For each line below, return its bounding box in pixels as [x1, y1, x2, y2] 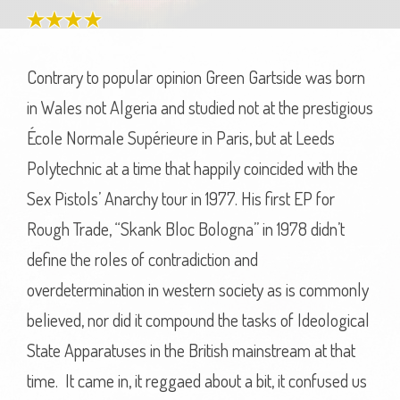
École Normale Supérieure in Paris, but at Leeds [27, 126, 335, 149]
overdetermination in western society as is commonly [27, 278, 369, 301]
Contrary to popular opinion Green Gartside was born [27, 65, 365, 88]
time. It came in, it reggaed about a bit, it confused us [27, 369, 367, 392]
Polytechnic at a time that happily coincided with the [27, 156, 358, 179]
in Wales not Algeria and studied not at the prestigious [27, 96, 373, 119]
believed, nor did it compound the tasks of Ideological [27, 308, 370, 331]
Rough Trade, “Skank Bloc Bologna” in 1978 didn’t [27, 217, 345, 240]
